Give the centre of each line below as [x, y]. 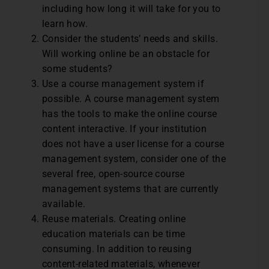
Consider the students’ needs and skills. [130, 39]
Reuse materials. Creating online [114, 219]
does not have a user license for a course [133, 144]
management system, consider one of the [134, 159]
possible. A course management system [131, 99]
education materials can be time [114, 234]
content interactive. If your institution [124, 129]
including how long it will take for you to [131, 9]
